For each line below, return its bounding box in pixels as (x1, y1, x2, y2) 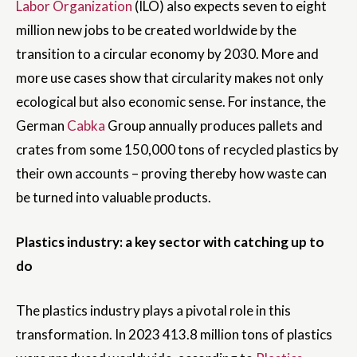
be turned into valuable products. (16, 189, 211, 206)
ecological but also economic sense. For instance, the (16, 93, 326, 111)
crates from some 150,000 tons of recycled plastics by (16, 141, 339, 159)
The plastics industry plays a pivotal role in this (16, 302, 291, 320)
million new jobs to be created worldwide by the (16, 22, 296, 39)
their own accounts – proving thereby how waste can (16, 165, 327, 182)
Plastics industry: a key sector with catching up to (16, 233, 324, 251)
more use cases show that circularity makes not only (16, 69, 324, 87)
